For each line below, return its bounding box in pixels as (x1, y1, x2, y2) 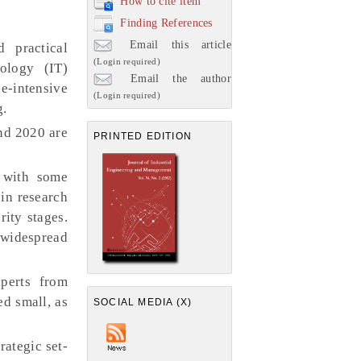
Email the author (117, 72, 231, 85)
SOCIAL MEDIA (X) (93, 296, 193, 308)
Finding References (120, 16, 213, 29)
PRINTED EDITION (93, 131, 192, 142)
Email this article (117, 38, 231, 51)
